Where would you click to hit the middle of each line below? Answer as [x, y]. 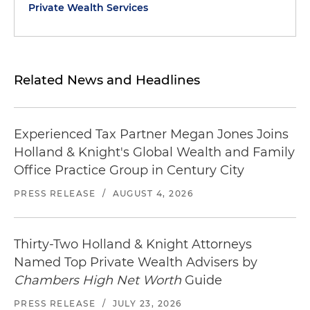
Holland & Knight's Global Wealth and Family [154, 152]
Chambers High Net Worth [98, 280]
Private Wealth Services [88, 8]
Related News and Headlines [107, 80]
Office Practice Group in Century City [129, 170]
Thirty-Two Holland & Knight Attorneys [133, 244]
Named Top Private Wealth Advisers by [136, 262]
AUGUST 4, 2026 [153, 193]
